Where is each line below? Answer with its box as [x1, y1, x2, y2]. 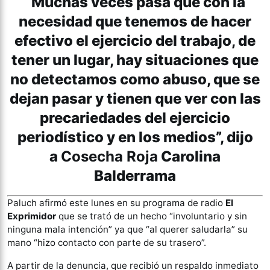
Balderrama [94, 167, 176, 185]
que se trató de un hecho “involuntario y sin [56, 210, 247, 222]
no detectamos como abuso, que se [10, 71, 260, 89]
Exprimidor [7, 210, 56, 222]
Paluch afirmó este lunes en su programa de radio [7, 197, 225, 209]
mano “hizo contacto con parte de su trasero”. [7, 237, 206, 249]
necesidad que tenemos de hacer [19, 13, 251, 31]
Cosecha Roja [61, 148, 158, 166]
